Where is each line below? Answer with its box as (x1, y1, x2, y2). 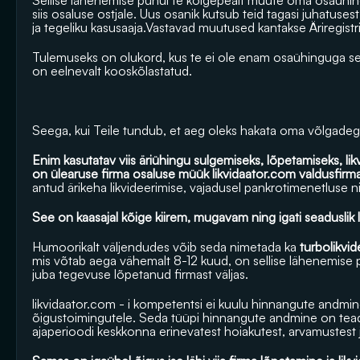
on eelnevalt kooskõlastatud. (32, 63, 192, 79)
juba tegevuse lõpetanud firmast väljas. (32, 266, 248, 282)
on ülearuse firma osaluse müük (32, 166, 212, 182)
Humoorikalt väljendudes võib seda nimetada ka (32, 239, 297, 255)
